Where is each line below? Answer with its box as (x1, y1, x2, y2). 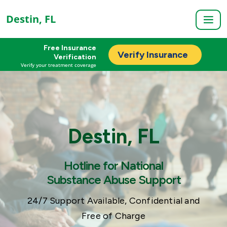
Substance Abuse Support (46, 172, 181, 187)
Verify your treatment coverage (20, 61, 96, 68)
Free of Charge (82, 210, 145, 222)
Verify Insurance (117, 49, 188, 60)
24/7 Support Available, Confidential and (27, 195, 200, 207)
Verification (53, 53, 96, 61)
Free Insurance (43, 44, 96, 52)
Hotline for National (64, 158, 163, 173)
